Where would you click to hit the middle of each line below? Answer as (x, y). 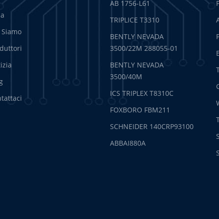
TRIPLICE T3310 (135, 20)
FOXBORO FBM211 (140, 109)
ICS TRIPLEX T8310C (142, 93)
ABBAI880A (128, 143)
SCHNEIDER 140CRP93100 (152, 126)
